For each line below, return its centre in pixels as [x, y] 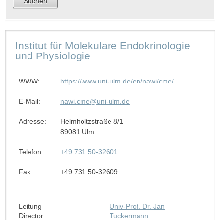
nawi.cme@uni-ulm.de [95, 101]
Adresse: [32, 121]
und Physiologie [53, 55]
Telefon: [31, 151]
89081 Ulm [77, 131]
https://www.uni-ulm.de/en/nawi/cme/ [117, 81]
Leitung [30, 206]
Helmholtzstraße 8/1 [92, 121]
